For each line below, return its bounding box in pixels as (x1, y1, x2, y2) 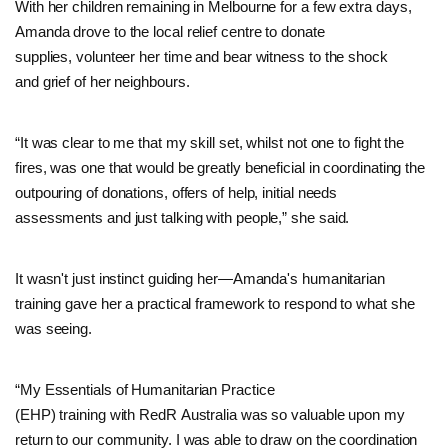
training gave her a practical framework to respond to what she (15, 294, 415, 312)
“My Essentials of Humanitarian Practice (15, 380, 275, 398)
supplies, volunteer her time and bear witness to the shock (15, 47, 388, 65)
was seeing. (15, 319, 93, 337)
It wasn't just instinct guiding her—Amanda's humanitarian (15, 269, 385, 287)
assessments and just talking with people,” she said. (15, 208, 354, 226)
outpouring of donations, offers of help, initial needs (15, 183, 338, 201)
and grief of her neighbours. (15, 72, 190, 90)
